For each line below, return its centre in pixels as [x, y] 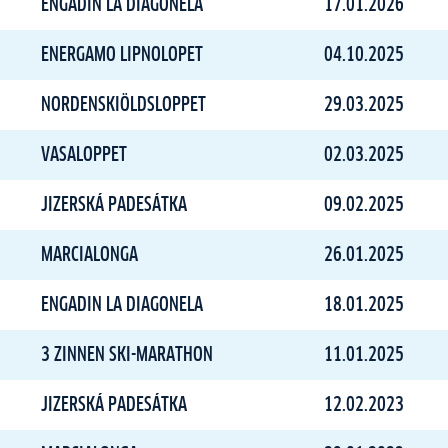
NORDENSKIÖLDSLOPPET [123, 105]
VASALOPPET [84, 155]
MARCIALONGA [89, 255]
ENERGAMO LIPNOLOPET [122, 55]
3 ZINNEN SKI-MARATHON [127, 355]
